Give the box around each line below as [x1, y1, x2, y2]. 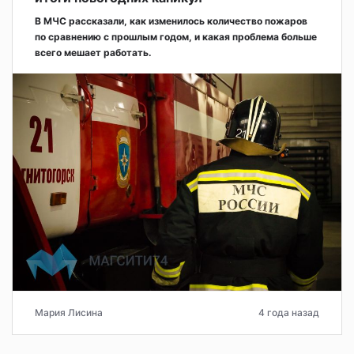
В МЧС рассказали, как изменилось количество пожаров [35, 14, 307, 27]
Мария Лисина [35, 307, 103, 319]
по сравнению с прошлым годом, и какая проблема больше [35, 30, 317, 43]
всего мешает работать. [35, 46, 152, 58]
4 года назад [258, 307, 319, 319]
